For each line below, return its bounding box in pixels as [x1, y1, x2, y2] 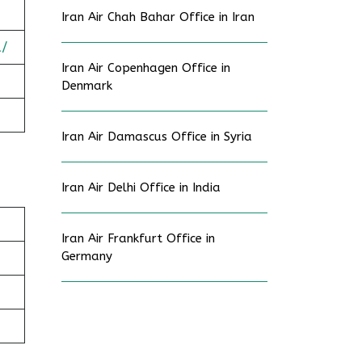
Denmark [61, 78, 112, 93]
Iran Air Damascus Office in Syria [61, 129, 252, 144]
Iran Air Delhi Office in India [61, 180, 221, 195]
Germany [61, 249, 112, 263]
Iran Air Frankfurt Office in [61, 231, 215, 246]
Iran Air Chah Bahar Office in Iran [61, 10, 255, 24]
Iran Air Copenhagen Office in [61, 61, 230, 75]
